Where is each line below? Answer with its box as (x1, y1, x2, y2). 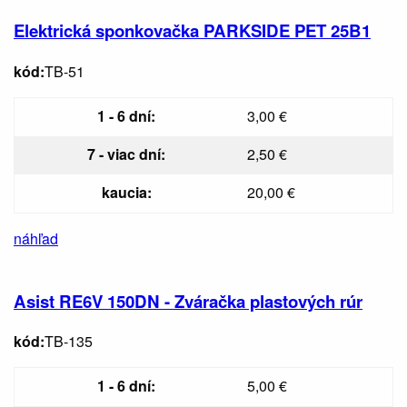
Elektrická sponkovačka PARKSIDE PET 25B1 (14, 18, 371, 44)
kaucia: (101, 181, 152, 203)
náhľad (14, 227, 58, 249)
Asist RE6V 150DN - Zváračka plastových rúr (14, 288, 362, 313)
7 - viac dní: (87, 143, 165, 164)
